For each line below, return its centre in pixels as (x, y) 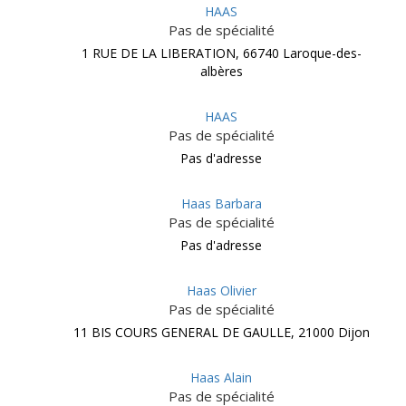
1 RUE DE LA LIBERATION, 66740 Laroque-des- (221, 53)
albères (221, 71)
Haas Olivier (221, 290)
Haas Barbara (221, 203)
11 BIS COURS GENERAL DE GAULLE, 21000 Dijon (221, 332)
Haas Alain (221, 377)
